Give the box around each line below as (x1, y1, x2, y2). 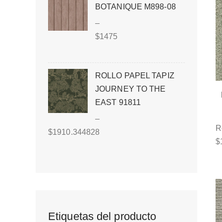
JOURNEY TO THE (95, 85, 166, 93)
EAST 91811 (95, 98, 141, 107)
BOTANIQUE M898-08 (95, 2, 176, 11)
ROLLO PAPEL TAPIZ (95, 71, 174, 80)
